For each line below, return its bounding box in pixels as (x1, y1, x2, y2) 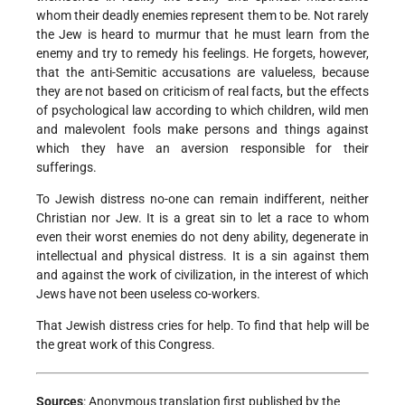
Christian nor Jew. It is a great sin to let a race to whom (36, 210, 369, 225)
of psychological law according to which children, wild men (36, 102, 369, 118)
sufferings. (36, 159, 97, 174)
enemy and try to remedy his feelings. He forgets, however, (36, 45, 369, 61)
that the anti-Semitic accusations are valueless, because (36, 64, 369, 80)
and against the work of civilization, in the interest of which (36, 267, 369, 282)
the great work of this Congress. (36, 336, 215, 352)
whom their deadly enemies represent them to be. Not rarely (36, 7, 369, 23)
